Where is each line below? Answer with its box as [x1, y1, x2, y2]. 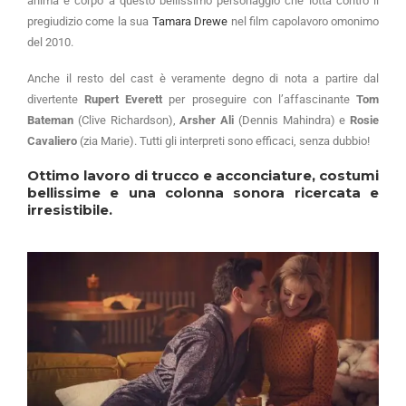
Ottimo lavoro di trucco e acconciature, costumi [27, 167, 379, 185]
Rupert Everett [84, 92, 163, 107]
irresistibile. [27, 201, 116, 219]
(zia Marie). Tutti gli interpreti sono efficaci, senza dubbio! [77, 134, 370, 149]
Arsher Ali [179, 113, 234, 128]
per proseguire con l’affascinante [162, 92, 357, 107]
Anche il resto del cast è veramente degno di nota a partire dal [27, 72, 379, 86]
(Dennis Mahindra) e [234, 113, 350, 128]
